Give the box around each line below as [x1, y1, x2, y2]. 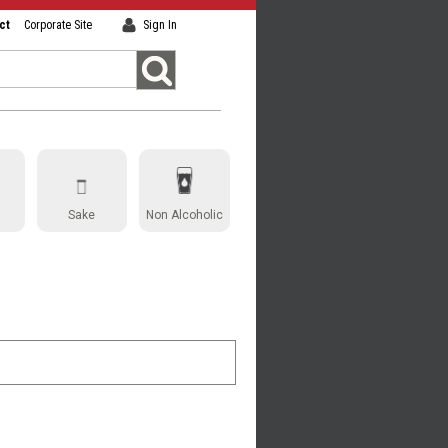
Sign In [143, 18, 177, 32]
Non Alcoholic [145, 208, 223, 222]
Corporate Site [24, 18, 92, 32]
